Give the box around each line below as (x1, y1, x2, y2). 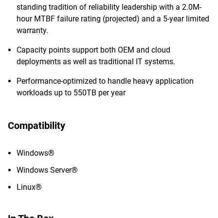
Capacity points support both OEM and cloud (17, 45, 170, 54)
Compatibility (8, 120, 65, 131)
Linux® (17, 182, 42, 192)
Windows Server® (17, 165, 78, 175)
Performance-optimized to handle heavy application (17, 76, 194, 86)
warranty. (17, 26, 48, 35)
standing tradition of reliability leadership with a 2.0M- (17, 2, 201, 12)
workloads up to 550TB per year (17, 88, 126, 97)
